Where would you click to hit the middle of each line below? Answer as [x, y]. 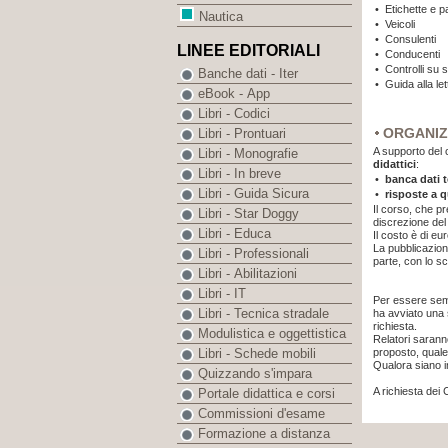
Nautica [221, 17]
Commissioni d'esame [261, 414]
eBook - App [234, 94]
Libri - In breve [239, 174]
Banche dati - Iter [248, 74]
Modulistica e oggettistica [272, 334]
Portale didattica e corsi [266, 394]
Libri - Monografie [248, 154]
